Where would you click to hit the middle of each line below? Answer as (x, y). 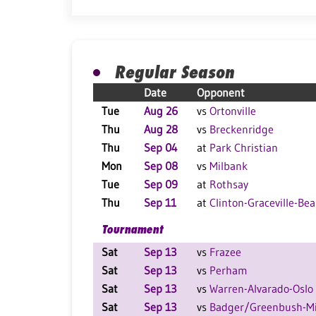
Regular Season (174, 72)
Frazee (225, 252)
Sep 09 (161, 184)
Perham (229, 270)
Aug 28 (161, 129)
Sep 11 (160, 202)
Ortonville (233, 111)
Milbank (229, 166)
